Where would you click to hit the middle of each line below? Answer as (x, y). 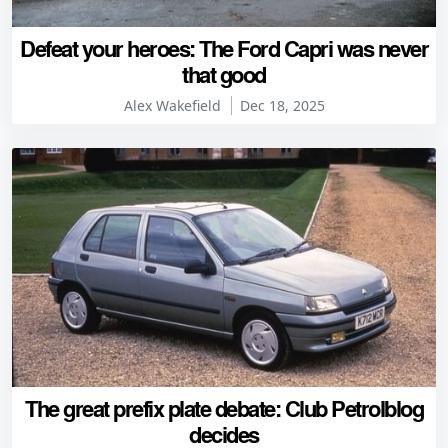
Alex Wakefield (172, 106)
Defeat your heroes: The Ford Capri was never (224, 48)
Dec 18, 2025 (282, 106)
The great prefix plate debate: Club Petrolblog (224, 407)
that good (224, 74)
